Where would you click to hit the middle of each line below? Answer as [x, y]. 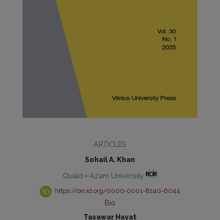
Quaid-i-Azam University [104, 175]
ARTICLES [110, 144]
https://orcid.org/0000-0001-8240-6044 [117, 191]
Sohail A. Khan [110, 160]
